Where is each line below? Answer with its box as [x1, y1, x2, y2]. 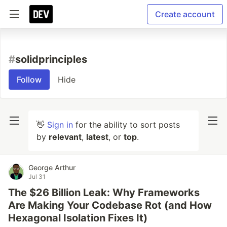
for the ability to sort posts [73, 120, 180, 130]
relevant [49, 132, 82, 142]
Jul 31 [28, 173, 46, 180]
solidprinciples [15, 53, 87, 65]
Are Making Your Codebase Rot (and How [8, 199, 212, 211]
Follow [17, 74, 42, 85]
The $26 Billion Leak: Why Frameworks [8, 186, 200, 199]
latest [86, 132, 108, 142]
